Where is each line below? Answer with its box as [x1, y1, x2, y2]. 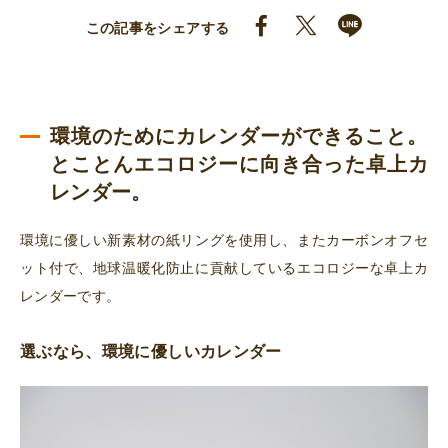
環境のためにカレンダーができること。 [50, 125, 428, 148]
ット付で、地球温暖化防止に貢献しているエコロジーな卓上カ [20, 260, 428, 277]
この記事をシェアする [85, 20, 230, 37]
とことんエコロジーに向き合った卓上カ [50, 153, 428, 176]
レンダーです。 [20, 288, 121, 305]
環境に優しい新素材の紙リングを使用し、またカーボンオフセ [20, 232, 428, 249]
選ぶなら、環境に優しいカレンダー [20, 343, 282, 361]
